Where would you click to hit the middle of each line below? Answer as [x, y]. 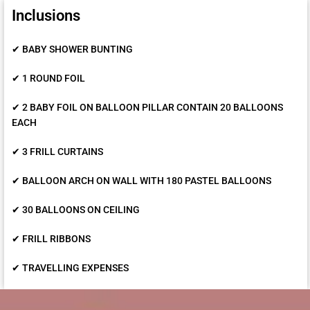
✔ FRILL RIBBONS [51, 239]
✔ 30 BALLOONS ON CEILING [76, 210]
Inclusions [46, 16]
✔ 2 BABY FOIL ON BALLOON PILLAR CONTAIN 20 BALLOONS [147, 107]
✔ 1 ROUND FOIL [48, 78]
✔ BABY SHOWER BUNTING [72, 49]
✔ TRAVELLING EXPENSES [70, 268]
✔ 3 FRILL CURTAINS [57, 152]
